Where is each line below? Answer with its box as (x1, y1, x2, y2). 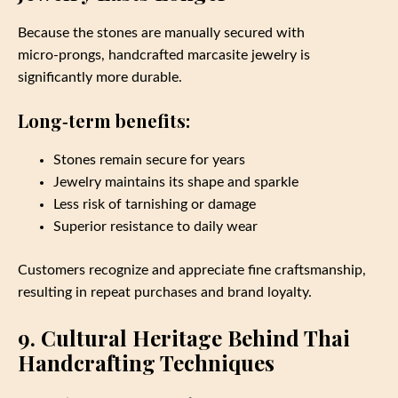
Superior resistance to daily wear (53, 219, 258, 234)
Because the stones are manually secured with (18, 25, 305, 40)
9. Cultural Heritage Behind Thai (18, 322, 350, 352)
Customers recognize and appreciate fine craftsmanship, (18, 262, 366, 277)
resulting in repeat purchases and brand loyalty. (18, 284, 312, 299)
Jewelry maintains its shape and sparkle (53, 174, 298, 189)
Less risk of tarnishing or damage (53, 196, 256, 211)
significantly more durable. (18, 69, 182, 84)
